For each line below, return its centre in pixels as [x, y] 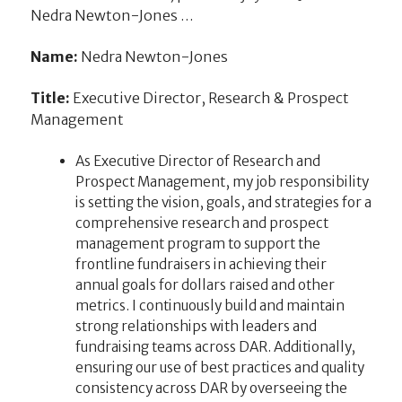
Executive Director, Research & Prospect [209, 97]
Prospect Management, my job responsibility [222, 182]
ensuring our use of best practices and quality [219, 368]
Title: [50, 97]
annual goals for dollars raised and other [205, 285]
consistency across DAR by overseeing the [211, 389]
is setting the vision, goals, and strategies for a [223, 203]
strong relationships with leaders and [196, 327]
